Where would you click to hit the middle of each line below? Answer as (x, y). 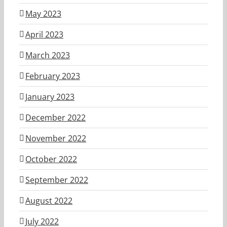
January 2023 (50, 97)
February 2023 (53, 76)
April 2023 (44, 34)
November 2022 (56, 138)
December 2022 (55, 117)
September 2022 (57, 180)
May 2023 (43, 13)
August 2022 (49, 200)
